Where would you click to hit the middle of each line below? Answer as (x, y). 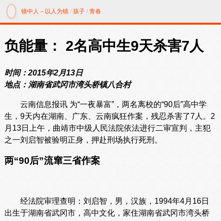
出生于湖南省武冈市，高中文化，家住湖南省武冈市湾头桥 (107, 213)
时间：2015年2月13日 (43, 73)
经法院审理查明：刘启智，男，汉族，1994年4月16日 (107, 201)
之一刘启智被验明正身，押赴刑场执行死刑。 (83, 140)
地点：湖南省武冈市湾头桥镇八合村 (67, 85)
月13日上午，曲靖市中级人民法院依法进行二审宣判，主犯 (107, 128)
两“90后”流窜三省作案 (52, 161)
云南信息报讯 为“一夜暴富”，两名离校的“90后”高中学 (105, 105)
